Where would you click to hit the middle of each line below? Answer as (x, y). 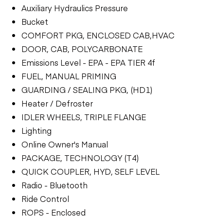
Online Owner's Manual (65, 144)
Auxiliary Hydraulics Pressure (75, 8)
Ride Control (45, 199)
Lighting (36, 130)
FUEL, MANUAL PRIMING (69, 76)
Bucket (35, 21)
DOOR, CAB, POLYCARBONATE (82, 49)
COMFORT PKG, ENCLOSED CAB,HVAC (98, 35)
